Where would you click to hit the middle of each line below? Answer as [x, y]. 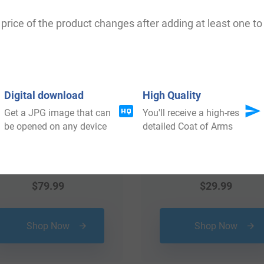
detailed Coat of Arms [188, 126]
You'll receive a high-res [191, 113]
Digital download [44, 95]
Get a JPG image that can [57, 113]
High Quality [172, 95]
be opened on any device [55, 126]
